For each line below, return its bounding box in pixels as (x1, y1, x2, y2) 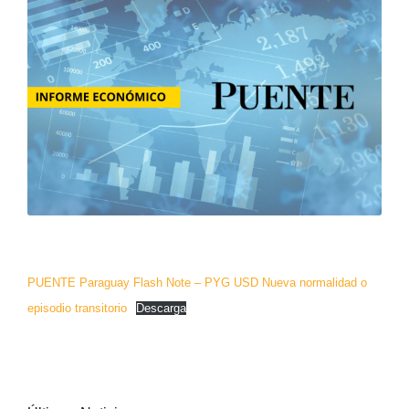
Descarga (135, 300, 186, 315)
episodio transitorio (27, 300, 127, 315)
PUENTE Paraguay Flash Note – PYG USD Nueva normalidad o (27, 275, 367, 289)
